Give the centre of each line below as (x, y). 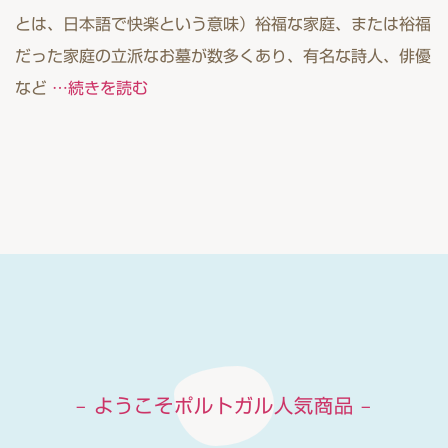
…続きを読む (100, 88)
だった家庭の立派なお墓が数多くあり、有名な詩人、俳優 (223, 56)
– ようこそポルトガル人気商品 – (224, 405)
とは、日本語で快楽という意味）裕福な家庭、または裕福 (223, 24)
